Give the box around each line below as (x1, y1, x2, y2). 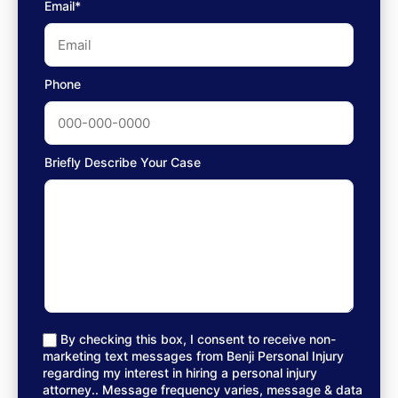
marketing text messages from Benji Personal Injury (43, 348, 344, 364)
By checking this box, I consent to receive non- (60, 331, 336, 346)
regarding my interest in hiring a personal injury (43, 365, 317, 381)
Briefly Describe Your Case (44, 155, 201, 170)
